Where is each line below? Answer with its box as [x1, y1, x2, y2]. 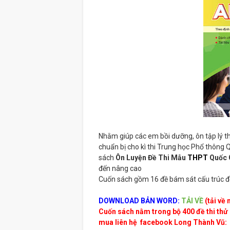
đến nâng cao [99, 164, 142, 173]
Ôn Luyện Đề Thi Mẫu [116, 154, 187, 162]
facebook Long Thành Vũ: [139, 218, 227, 227]
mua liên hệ [99, 218, 139, 227]
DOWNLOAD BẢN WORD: [99, 197, 180, 205]
